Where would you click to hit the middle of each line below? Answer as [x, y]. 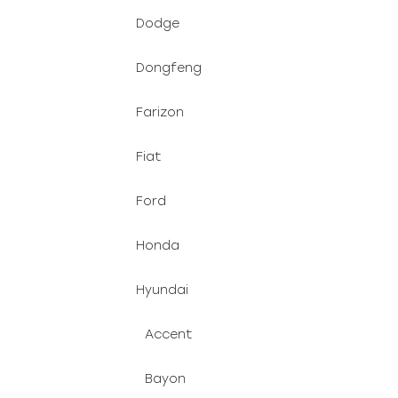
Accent [168, 334]
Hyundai [162, 290]
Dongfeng [169, 68]
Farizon [160, 112]
